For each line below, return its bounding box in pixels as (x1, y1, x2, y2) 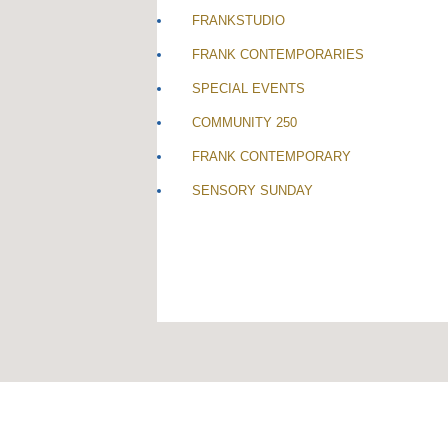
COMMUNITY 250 (192, 114, 297, 130)
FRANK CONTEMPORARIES (192, 46, 364, 62)
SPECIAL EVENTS (192, 80, 305, 96)
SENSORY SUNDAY (192, 182, 313, 198)
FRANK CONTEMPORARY (192, 148, 351, 164)
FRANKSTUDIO (192, 12, 285, 28)
